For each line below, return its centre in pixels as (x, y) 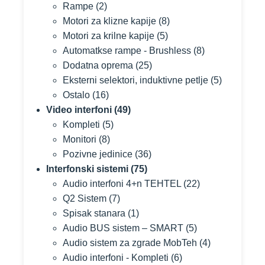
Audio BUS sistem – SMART (123, 228)
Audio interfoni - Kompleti (116, 258)
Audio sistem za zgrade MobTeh (130, 243)
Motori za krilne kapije (109, 36)
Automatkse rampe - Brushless (127, 51)
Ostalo (76, 95)
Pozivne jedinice (98, 154)
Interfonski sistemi (87, 169)
